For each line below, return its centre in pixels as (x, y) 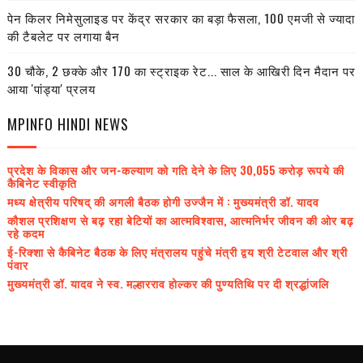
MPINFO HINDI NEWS (68, 124)
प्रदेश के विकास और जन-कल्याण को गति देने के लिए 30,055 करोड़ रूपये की (175, 169)
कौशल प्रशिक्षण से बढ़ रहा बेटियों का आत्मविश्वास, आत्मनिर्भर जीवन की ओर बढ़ (180, 220)
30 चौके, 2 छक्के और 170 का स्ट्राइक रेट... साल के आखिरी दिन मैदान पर (181, 71)
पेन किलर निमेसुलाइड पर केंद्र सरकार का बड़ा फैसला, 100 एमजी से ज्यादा (181, 18)
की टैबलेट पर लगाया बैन (63, 36)
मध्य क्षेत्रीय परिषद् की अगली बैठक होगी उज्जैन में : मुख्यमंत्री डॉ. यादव (163, 201)
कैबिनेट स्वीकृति (42, 182)
